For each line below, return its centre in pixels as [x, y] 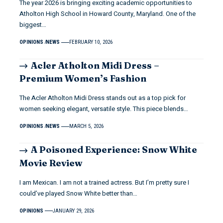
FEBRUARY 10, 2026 [91, 42]
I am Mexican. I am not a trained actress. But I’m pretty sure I [104, 182]
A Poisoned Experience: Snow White [114, 150]
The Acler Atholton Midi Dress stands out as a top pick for [103, 98]
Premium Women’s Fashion [83, 79]
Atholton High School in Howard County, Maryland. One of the [108, 14]
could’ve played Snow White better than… [78, 193]
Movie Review [51, 163]
